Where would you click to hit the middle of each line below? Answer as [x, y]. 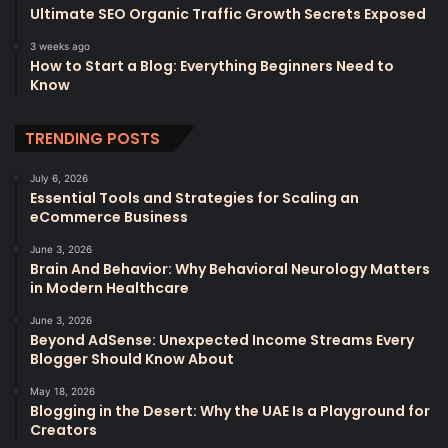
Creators [63, 429]
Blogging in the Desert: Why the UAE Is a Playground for [230, 410]
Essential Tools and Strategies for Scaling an [194, 197]
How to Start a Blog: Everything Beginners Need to [212, 65]
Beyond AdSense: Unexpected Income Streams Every [222, 339]
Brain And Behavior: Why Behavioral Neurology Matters [230, 268]
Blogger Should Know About [132, 358]
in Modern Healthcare [109, 287]
